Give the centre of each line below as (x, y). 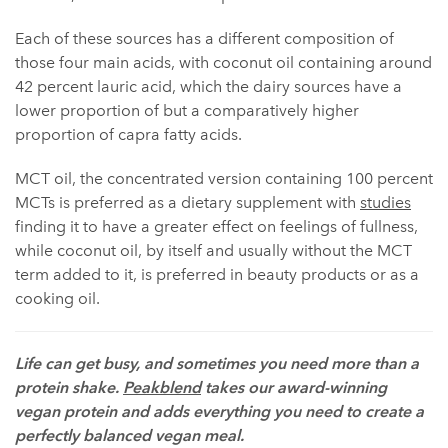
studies (385, 202)
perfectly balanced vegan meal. (129, 435)
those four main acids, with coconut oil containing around (223, 62)
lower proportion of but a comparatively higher (187, 110)
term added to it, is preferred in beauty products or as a (217, 274)
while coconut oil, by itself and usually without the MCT (213, 250)
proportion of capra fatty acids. (128, 134)
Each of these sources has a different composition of (204, 38)
